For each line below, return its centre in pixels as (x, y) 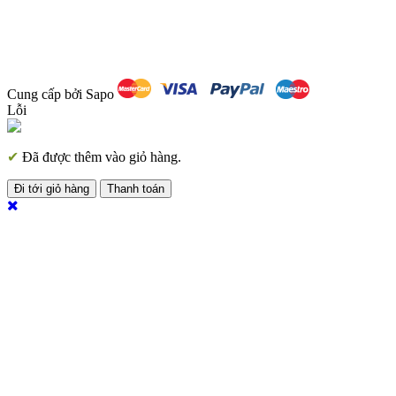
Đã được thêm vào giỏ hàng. (100, 156)
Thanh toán (136, 188)
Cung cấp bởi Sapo (61, 94)
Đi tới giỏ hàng (52, 188)
